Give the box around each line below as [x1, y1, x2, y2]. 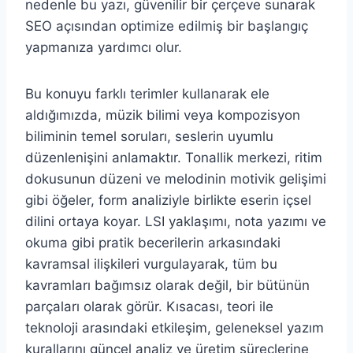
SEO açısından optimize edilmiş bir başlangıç [25, 18, 308, 35]
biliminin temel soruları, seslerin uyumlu [25, 128, 273, 145]
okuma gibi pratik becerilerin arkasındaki [25, 235, 281, 251]
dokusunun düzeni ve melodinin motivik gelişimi [25, 171, 326, 188]
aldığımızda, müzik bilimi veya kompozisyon [25, 107, 300, 124]
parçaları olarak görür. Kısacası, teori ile [25, 299, 273, 315]
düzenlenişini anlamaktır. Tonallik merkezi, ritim [25, 150, 322, 166]
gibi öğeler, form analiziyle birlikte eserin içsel [25, 192, 311, 209]
